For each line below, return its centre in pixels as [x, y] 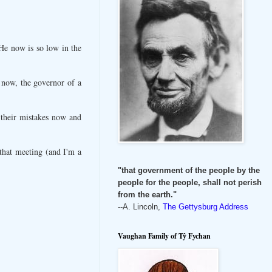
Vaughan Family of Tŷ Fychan [164, 236]
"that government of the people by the [189, 170]
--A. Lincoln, [140, 206]
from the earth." [147, 194]
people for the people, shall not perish [190, 182]
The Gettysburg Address [206, 206]
